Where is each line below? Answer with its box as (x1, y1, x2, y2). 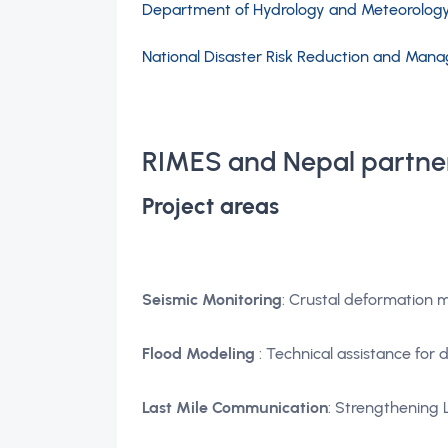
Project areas (142, 192, 279, 221)
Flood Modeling (142, 344, 255, 364)
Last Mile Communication (142, 398, 328, 418)
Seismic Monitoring (142, 290, 282, 310)
